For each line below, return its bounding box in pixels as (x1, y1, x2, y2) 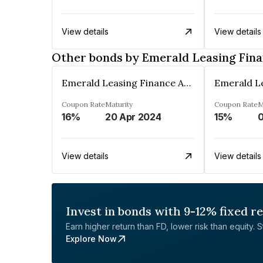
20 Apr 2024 (105, 111, 161, 123)
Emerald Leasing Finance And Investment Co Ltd (184, 77, 191, 89)
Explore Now (66, 234, 117, 244)
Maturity (105, 100, 133, 109)
